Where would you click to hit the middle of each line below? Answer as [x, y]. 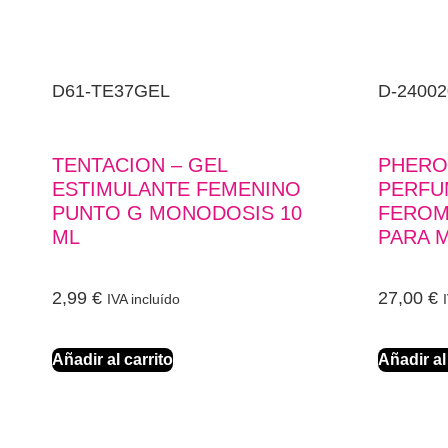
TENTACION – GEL [139, 165]
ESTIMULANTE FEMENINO [176, 189]
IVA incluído [143, 299]
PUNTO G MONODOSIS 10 [177, 213]
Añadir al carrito [112, 360]
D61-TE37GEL [111, 91]
